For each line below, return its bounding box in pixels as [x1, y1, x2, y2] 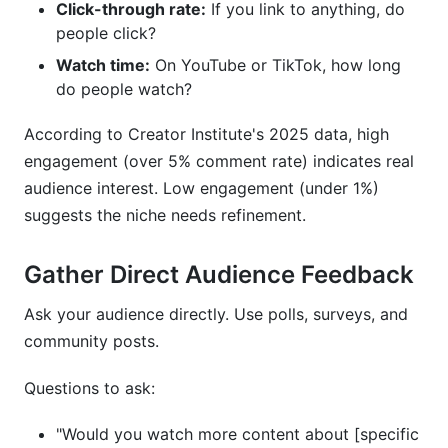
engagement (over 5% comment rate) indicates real [24, 151, 414, 171]
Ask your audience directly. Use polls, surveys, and [24, 304, 408, 324]
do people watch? [56, 79, 192, 99]
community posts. [24, 331, 159, 351]
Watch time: [56, 55, 150, 75]
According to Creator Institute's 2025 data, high [24, 124, 389, 144]
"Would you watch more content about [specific [56, 424, 419, 444]
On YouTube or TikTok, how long [150, 55, 401, 75]
